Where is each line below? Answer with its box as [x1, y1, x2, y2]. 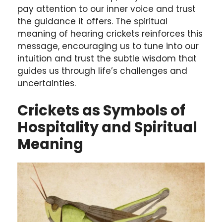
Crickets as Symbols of [17, 101, 185, 121]
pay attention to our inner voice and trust [17, 2, 196, 15]
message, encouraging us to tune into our [17, 40, 199, 52]
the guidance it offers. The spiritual [17, 15, 167, 27]
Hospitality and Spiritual [17, 117, 197, 138]
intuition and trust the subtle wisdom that [17, 52, 197, 64]
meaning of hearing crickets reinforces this [17, 27, 203, 40]
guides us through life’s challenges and [17, 64, 187, 77]
